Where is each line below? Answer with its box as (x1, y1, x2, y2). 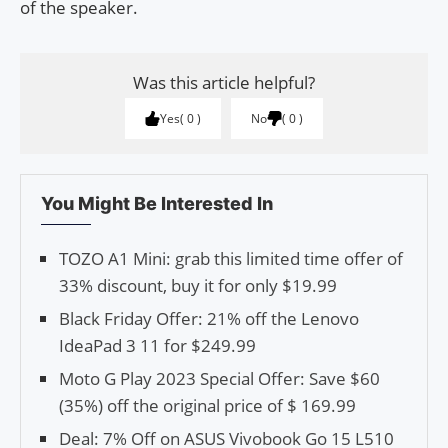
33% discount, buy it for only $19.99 (59, 273, 337, 297)
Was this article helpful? (133, 70, 315, 94)
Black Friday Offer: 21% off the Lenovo (59, 306, 359, 330)
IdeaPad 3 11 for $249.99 (59, 333, 256, 357)
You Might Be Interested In (41, 192, 273, 214)
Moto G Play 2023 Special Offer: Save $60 (59, 366, 380, 390)
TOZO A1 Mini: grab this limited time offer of (59, 246, 403, 270)
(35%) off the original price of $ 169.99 (59, 393, 356, 417)
